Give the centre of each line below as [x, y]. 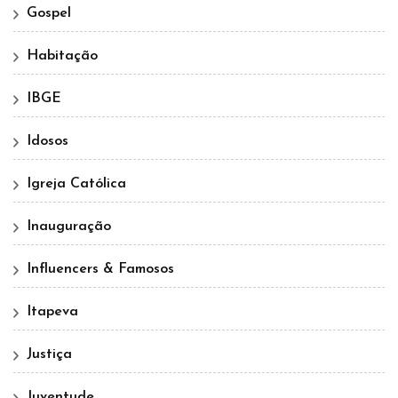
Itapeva [52, 312]
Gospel [49, 14]
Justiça [49, 355]
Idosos [48, 142]
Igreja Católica [76, 184]
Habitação [62, 56]
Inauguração [69, 227]
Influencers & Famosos [100, 270]
